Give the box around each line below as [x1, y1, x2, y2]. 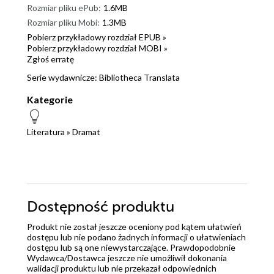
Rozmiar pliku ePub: [27, 2, 101, 13]
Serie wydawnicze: [27, 72, 99, 83]
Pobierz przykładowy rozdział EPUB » [27, 31, 166, 42]
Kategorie [27, 93, 73, 105]
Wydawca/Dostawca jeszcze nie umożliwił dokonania [27, 252, 227, 263]
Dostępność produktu [27, 198, 174, 215]
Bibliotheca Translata [99, 72, 180, 83]
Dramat [72, 126, 100, 137]
